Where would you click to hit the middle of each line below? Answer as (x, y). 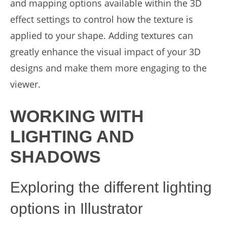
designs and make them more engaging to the (108, 68)
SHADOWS (55, 157)
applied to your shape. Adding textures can (102, 35)
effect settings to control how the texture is (102, 19)
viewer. (25, 84)
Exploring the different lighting (111, 187)
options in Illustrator (77, 209)
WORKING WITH (77, 116)
